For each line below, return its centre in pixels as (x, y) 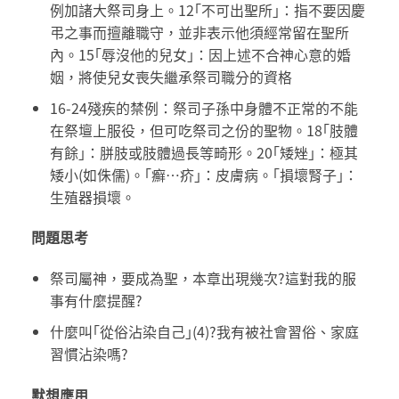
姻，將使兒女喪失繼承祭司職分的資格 (171, 76)
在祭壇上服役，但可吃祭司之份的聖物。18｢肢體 (204, 130)
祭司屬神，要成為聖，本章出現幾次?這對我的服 (203, 278)
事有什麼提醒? (96, 301)
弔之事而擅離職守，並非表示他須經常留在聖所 (199, 32)
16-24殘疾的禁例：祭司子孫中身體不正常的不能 (204, 107)
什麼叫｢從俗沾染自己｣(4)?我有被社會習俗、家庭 (204, 331)
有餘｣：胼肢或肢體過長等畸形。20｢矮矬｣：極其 (204, 152)
